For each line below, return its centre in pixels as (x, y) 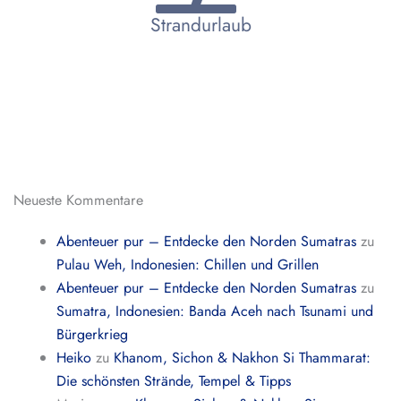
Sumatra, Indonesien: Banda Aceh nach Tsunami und (215, 311)
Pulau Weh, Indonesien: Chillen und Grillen (188, 264)
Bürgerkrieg (93, 334)
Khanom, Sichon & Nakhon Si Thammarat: (243, 358)
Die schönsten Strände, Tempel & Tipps (174, 381)
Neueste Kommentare (78, 200)
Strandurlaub (200, 25)
